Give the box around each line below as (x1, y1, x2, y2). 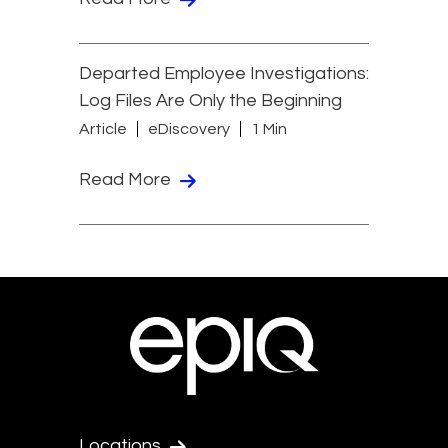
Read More (79, 170, 175, 190)
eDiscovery (148, 120, 230, 137)
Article (79, 120, 127, 137)
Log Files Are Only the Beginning (79, 91, 342, 111)
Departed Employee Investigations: (79, 64, 369, 84)
